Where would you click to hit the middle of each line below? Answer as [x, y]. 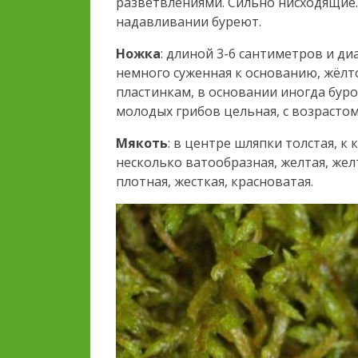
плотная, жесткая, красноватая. [215, 182]
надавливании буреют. [189, 22]
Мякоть [142, 143]
